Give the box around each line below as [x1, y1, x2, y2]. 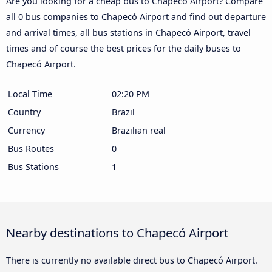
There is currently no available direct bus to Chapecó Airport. [6, 254, 257, 266]
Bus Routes [8, 142, 54, 154]
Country [8, 106, 41, 118]
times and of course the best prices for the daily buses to [6, 42, 241, 54]
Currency [8, 124, 45, 136]
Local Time [8, 87, 52, 100]
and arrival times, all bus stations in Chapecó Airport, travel [6, 26, 251, 38]
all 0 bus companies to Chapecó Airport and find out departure [6, 10, 266, 22]
